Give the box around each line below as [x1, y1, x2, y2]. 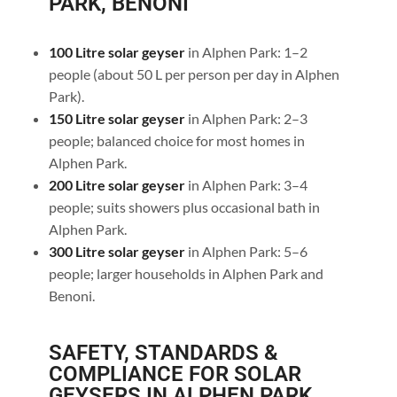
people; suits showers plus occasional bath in [48, 198, 320, 216]
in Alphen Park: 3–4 [184, 176, 307, 194]
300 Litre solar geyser [48, 243, 185, 261]
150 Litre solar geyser [48, 110, 185, 128]
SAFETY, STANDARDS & [48, 340, 278, 366]
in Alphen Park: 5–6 [187, 243, 307, 261]
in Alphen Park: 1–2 [184, 43, 307, 61]
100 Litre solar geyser [48, 43, 185, 61]
